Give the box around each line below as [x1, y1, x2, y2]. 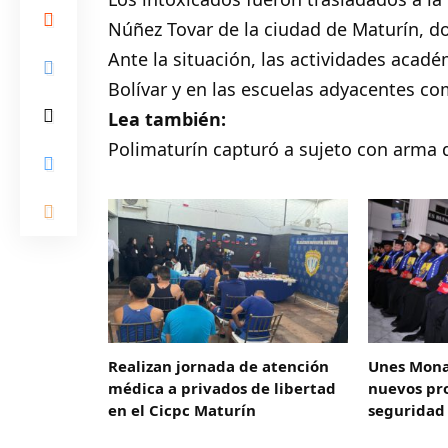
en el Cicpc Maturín [108, 399, 257, 420]
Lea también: [108, 107, 227, 131]
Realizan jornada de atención [108, 355, 330, 376]
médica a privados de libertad [108, 377, 337, 398]
